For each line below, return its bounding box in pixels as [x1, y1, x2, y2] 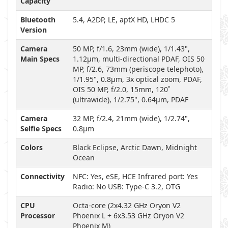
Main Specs [20, 54, 60, 64]
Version [20, 25, 47, 35]
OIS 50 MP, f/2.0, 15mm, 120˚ [73, 84, 170, 94]
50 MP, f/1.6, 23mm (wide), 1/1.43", [73, 44, 190, 53]
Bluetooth [20, 15, 55, 24]
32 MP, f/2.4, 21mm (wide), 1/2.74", [73, 113, 190, 123]
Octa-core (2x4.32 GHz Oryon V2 [73, 201, 181, 210]
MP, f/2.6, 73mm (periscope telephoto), [73, 64, 204, 74]
